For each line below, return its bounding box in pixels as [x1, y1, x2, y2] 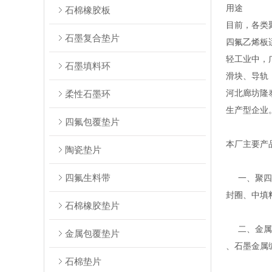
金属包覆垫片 [65, 228, 120, 239]
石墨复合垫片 [65, 33, 120, 43]
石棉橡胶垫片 [65, 200, 120, 211]
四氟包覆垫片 [65, 117, 120, 127]
